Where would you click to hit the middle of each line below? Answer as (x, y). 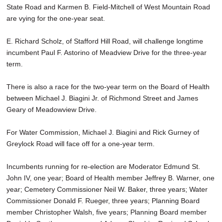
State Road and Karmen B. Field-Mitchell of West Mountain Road (108, 7)
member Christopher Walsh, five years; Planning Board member (107, 212)
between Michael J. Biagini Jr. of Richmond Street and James (102, 98)
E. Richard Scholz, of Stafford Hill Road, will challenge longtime (105, 41)
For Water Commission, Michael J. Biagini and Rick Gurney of (103, 133)
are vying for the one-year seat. (56, 19)
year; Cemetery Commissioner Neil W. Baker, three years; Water (107, 190)
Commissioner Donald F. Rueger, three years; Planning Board (103, 201)
